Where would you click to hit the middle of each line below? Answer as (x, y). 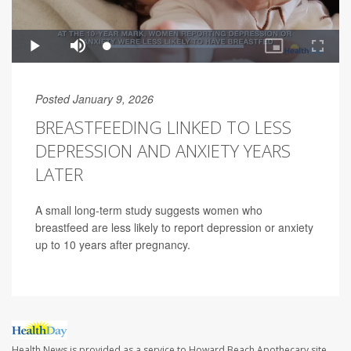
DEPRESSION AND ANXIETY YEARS (163, 151)
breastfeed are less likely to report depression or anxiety (174, 228)
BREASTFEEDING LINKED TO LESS (163, 127)
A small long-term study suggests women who (149, 210)
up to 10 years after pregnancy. (113, 245)
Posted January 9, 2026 (94, 99)
